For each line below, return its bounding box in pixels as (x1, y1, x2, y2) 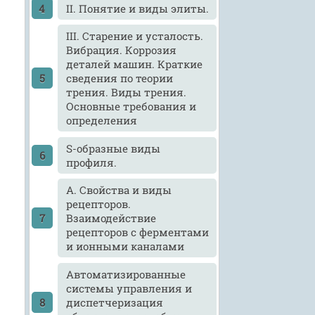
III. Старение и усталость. (66, 29, 204, 44)
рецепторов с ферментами (66, 225, 210, 240)
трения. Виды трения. (66, 85, 187, 100)
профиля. (66, 155, 117, 169)
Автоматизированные (66, 266, 186, 281)
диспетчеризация (66, 295, 164, 309)
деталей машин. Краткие (66, 57, 203, 72)
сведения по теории (66, 71, 174, 86)
